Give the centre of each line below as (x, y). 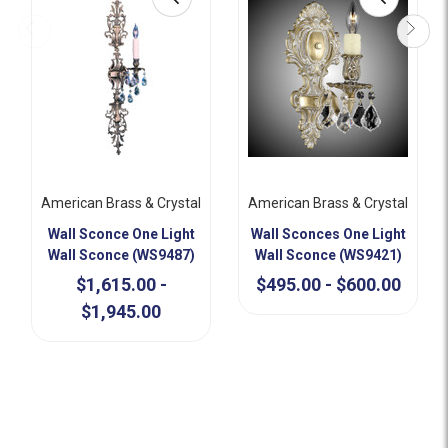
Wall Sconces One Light (328, 233)
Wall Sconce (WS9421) (328, 254)
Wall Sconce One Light (121, 233)
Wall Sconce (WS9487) (121, 254)
